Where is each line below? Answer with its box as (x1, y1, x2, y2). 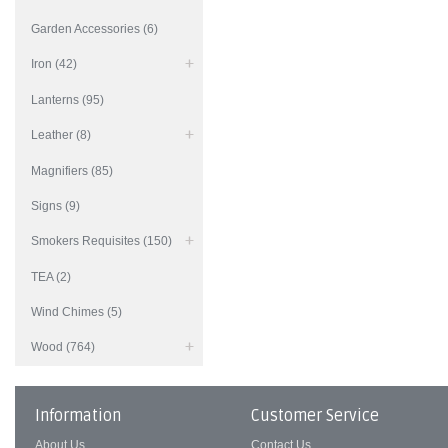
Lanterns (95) (31, 93, 104, 107)
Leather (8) (31, 128, 91, 142)
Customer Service (251, 406, 380, 426)
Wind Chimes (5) (31, 305, 122, 319)
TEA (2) (31, 270, 71, 284)
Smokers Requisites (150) (31, 234, 172, 248)
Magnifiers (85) (31, 164, 113, 178)
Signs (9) (31, 199, 80, 213)
